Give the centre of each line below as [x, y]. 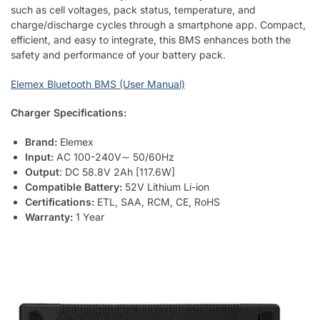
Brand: [41, 141]
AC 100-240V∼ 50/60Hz [114, 156]
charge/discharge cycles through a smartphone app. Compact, [158, 25]
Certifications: [60, 201]
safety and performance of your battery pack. [118, 55]
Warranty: [49, 216]
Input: [39, 156]
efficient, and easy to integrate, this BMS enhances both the [151, 40]
